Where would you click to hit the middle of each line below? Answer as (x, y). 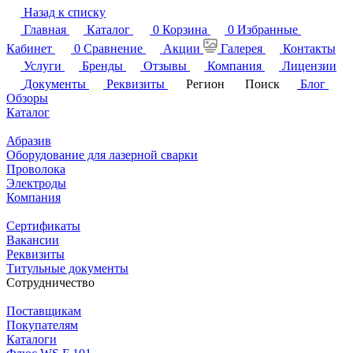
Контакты (309, 48)
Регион (205, 84)
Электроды (36, 183)
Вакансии (33, 240)
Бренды (102, 65)
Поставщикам (44, 310)
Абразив (29, 140)
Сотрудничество (50, 282)
